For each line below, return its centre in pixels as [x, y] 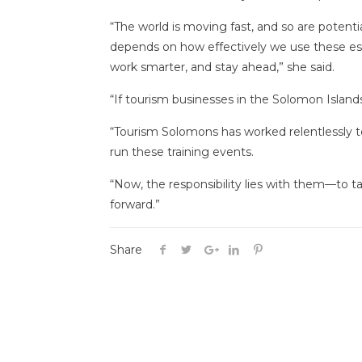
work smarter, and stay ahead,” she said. [223, 67]
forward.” [135, 205]
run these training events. [182, 152]
